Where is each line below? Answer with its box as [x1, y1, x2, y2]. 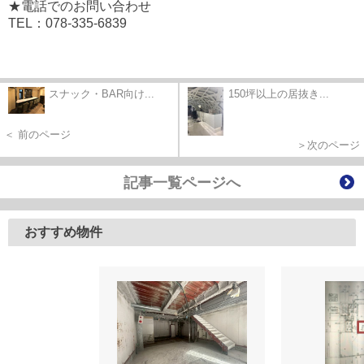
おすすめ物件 [24, 224, 102, 239]
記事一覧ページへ [123, 174, 240, 191]
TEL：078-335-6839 [8, 15, 127, 30]
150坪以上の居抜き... [228, 87, 329, 100]
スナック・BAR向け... [49, 87, 154, 100]
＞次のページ [297, 138, 360, 151]
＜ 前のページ [4, 128, 71, 141]
